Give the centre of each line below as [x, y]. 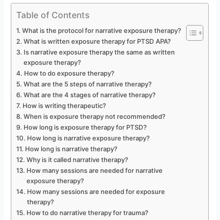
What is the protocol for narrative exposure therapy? [102, 30]
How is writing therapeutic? [65, 105]
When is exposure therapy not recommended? [95, 116]
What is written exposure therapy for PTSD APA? [97, 41]
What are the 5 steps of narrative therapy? [88, 84]
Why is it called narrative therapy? [78, 159]
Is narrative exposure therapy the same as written [99, 52]
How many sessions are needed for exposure [96, 191]
